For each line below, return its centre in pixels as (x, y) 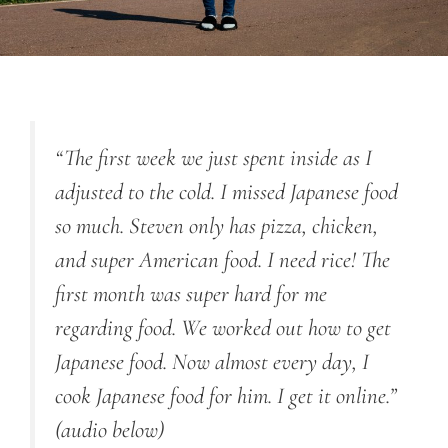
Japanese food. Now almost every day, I (212, 361)
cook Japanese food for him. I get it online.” (226, 395)
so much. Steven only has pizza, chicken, (216, 225)
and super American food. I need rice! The (222, 259)
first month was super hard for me (191, 293)
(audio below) (109, 429)
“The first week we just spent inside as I (213, 157)
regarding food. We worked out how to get (223, 327)
